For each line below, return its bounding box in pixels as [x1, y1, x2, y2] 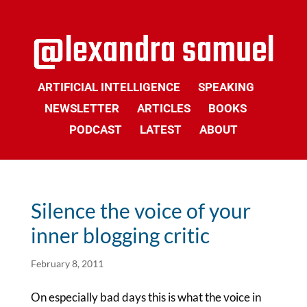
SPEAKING [197, 80, 254, 94]
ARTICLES [137, 101, 191, 115]
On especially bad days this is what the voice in [30, 290, 261, 304]
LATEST [139, 123, 182, 136]
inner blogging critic [30, 223, 210, 247]
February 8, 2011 [30, 258, 103, 269]
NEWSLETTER [45, 101, 120, 115]
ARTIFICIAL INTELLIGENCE [37, 80, 180, 94]
